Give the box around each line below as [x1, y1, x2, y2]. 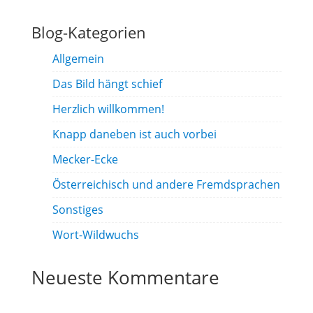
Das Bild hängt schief [52, 76, 162, 92]
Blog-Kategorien [31, 22, 146, 43]
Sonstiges [52, 202, 103, 217]
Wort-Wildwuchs [52, 227, 139, 242]
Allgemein [52, 51, 104, 66]
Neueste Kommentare [31, 265, 219, 290]
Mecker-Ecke [52, 152, 118, 167]
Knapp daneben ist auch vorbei [52, 126, 217, 142]
